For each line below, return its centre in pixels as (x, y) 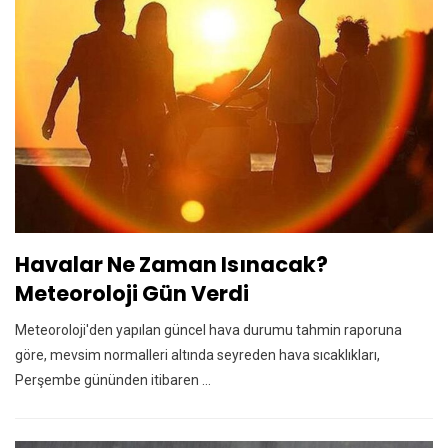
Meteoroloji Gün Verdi (132, 293)
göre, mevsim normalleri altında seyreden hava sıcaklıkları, (197, 354)
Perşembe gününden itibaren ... (113, 379)
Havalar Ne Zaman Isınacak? (171, 264)
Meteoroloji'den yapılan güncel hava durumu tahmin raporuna (208, 329)
